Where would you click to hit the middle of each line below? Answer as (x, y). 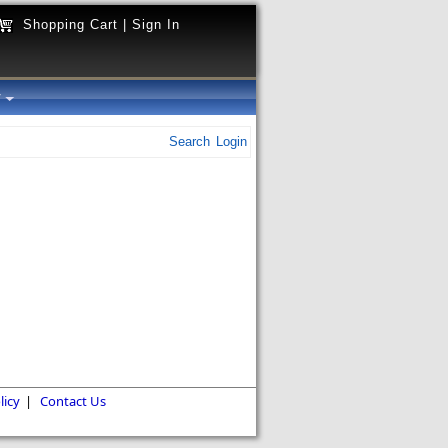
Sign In (156, 24)
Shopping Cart (70, 24)
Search (189, 142)
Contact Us (72, 401)
